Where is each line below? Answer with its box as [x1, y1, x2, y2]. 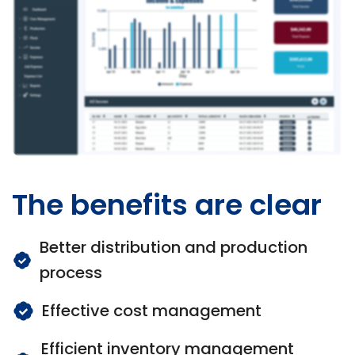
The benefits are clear [12, 185, 322, 225]
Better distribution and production [40, 236, 308, 259]
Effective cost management [42, 300, 261, 323]
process [40, 261, 103, 284]
